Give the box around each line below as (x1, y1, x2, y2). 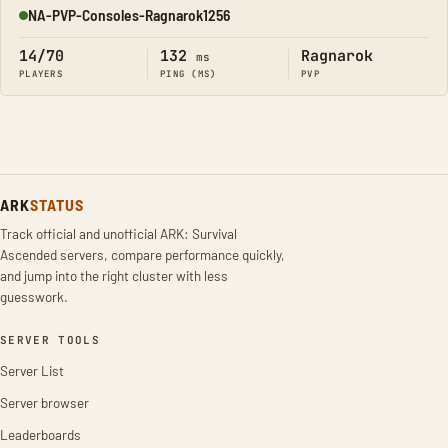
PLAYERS (19, 68, 63, 80)
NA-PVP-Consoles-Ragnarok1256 (28, 5, 230, 24)
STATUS (29, 195, 84, 214)
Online (18, 13, 57, 33)
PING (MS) (160, 68, 217, 80)
